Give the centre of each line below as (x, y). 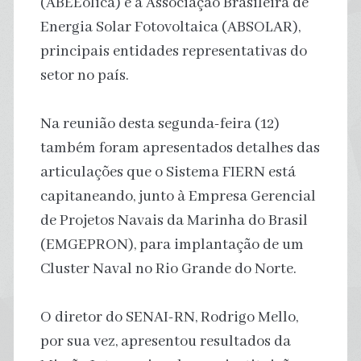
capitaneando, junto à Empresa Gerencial (178, 196)
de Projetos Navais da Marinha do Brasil (174, 220)
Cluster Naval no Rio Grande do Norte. (168, 269)
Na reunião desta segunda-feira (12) (160, 124)
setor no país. (84, 75)
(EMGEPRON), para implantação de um (172, 245)
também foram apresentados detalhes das (180, 148)
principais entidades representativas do (173, 51)
